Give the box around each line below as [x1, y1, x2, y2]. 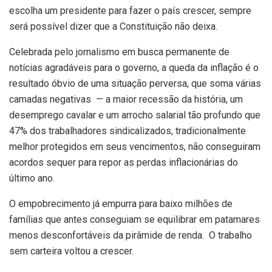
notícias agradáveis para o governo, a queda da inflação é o [9, 61, 259, 73]
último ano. [9, 172, 55, 184]
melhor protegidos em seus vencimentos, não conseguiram [9, 140, 260, 152]
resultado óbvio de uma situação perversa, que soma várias [9, 77, 261, 89]
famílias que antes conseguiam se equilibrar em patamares [9, 213, 260, 225]
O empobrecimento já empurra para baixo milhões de [9, 197, 233, 209]
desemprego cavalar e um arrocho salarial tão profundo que [9, 109, 260, 121]
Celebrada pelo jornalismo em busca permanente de [9, 46, 229, 58]
